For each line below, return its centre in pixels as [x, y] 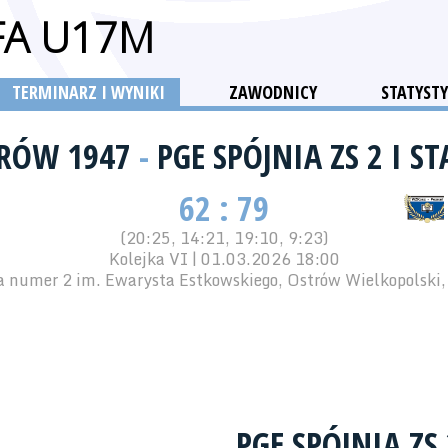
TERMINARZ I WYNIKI [88, 92]
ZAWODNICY [273, 92]
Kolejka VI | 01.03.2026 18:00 [224, 259]
